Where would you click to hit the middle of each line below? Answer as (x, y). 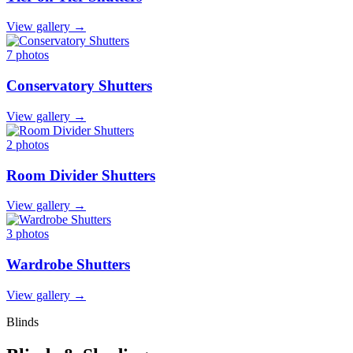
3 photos (28, 234)
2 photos (28, 144)
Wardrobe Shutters (68, 265)
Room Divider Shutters (81, 175)
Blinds (22, 321)
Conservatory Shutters (79, 86)
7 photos (28, 55)
